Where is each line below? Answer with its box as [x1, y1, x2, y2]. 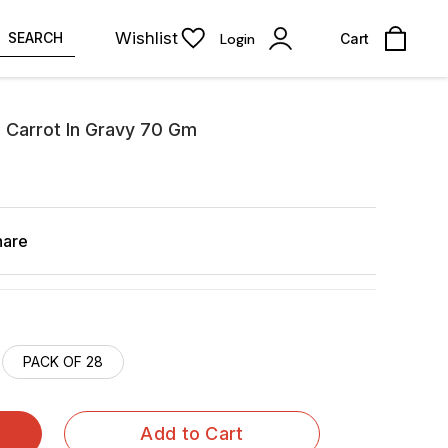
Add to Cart [140, 423, 244, 444]
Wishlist [115, 28, 178, 48]
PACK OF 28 [23, 353, 103, 370]
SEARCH [8, 29, 63, 46]
